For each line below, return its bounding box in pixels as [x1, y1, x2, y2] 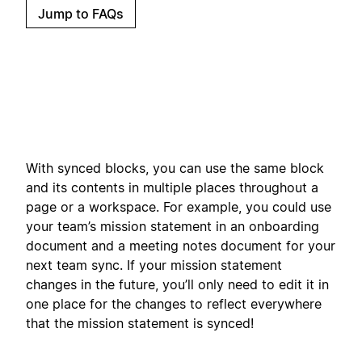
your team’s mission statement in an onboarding [26, 217, 319, 234]
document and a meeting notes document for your [26, 237, 335, 254]
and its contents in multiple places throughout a [26, 179, 318, 196]
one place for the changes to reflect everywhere [26, 295, 322, 312]
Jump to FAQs [38, 5, 124, 22]
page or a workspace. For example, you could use [26, 198, 331, 215]
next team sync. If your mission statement [26, 256, 282, 273]
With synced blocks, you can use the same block [26, 159, 324, 176]
